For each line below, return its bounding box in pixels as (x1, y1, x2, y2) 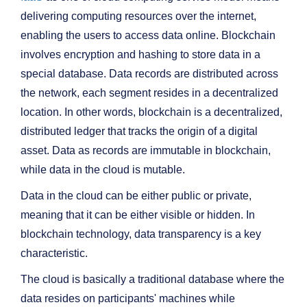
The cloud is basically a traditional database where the (21, 273, 284, 285)
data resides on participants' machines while (21, 293, 235, 304)
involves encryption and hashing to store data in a (21, 49, 260, 60)
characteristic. (21, 247, 88, 259)
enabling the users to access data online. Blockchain (21, 29, 275, 41)
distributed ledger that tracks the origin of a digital (21, 125, 258, 137)
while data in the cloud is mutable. (21, 164, 185, 175)
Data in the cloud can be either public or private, (21, 190, 251, 201)
